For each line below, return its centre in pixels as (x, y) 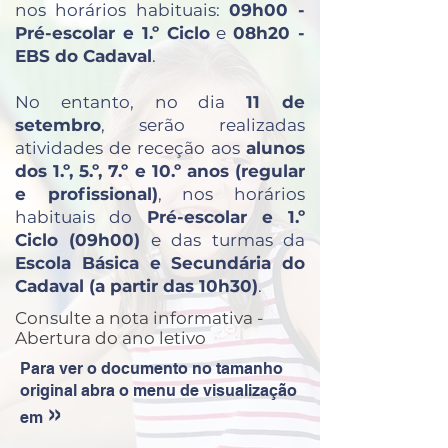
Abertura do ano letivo (110, 338)
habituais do (81, 217)
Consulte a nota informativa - (139, 318)
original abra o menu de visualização (158, 390)
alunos (275, 148)
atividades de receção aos (130, 148)
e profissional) (86, 194)
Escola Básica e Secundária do (160, 263)
